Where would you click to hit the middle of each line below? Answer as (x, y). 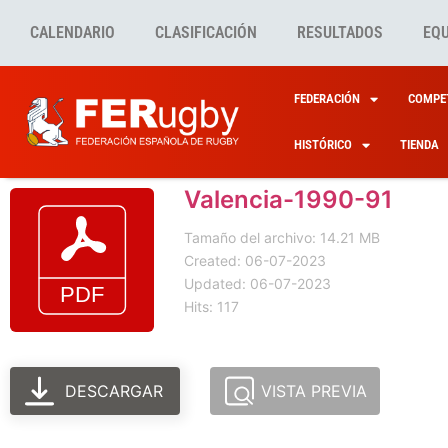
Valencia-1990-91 (288, 199)
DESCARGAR (114, 391)
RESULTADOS (340, 32)
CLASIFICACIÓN (206, 32)
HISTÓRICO (322, 144)
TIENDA (419, 144)
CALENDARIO (72, 32)
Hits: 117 (211, 306)
